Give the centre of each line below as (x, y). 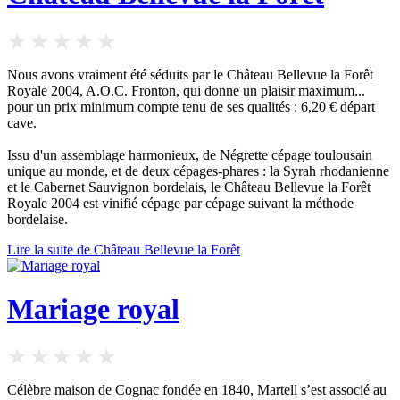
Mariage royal (93, 309)
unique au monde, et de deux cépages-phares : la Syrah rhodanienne (198, 171)
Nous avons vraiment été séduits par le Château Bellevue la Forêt (190, 74)
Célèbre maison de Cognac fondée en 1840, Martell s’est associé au (197, 389)
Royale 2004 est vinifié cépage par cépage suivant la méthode (180, 203)
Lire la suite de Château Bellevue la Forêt (124, 249)
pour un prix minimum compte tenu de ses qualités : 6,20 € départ (191, 106)
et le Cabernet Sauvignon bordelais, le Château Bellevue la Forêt (189, 187)
